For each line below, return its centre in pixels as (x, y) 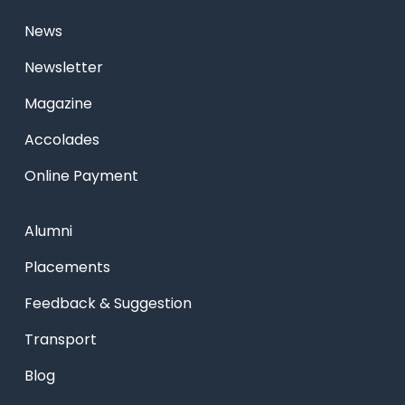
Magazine (58, 103)
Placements (67, 268)
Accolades (61, 139)
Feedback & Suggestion (108, 304)
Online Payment (81, 175)
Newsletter (63, 67)
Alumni (48, 231)
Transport (60, 340)
